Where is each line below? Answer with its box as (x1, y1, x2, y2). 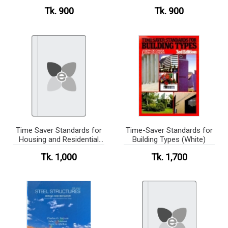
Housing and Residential (19, 134, 99, 144)
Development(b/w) (28, 144, 90, 153)
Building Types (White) (132, 134, 206, 144)
